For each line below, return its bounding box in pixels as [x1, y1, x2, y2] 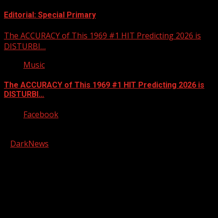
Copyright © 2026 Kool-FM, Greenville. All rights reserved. [4, 127, 213, 139]
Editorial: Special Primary [4, 10, 96, 20]
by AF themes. [49, 138, 101, 149]
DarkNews [10, 138, 49, 149]
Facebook [23, 109, 58, 120]
